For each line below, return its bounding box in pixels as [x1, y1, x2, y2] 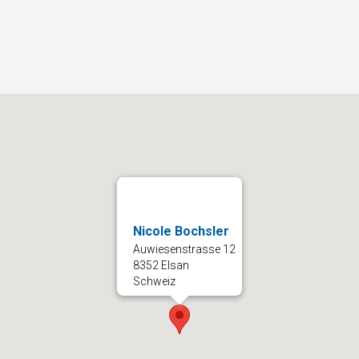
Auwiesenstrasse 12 [133, 243, 236, 256]
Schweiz [133, 275, 175, 288]
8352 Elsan [133, 259, 189, 272]
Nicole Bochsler [133, 224, 229, 240]
